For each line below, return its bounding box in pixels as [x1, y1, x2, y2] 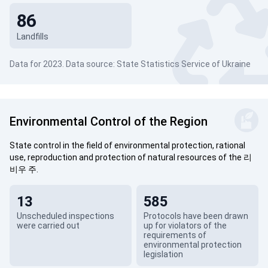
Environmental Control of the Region [10, 114, 208, 129]
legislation [143, 249, 183, 259]
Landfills [17, 32, 48, 41]
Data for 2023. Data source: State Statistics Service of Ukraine [10, 59, 251, 69]
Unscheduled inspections [17, 211, 114, 221]
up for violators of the [143, 221, 227, 230]
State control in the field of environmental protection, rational [10, 141, 245, 150]
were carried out [17, 221, 80, 230]
